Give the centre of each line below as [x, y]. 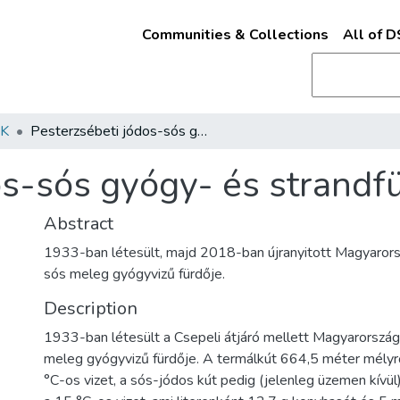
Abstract [79, 224]
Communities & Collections [235, 35]
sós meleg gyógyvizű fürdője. [134, 274]
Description [91, 308]
